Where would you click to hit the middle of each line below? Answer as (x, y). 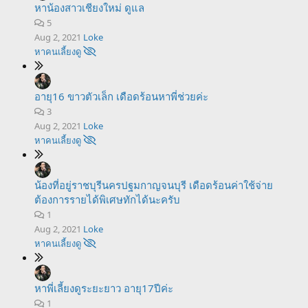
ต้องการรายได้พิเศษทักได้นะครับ (107, 199)
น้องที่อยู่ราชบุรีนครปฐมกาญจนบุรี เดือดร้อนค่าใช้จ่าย (154, 185)
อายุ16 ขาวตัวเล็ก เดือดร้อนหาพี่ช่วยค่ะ (121, 96)
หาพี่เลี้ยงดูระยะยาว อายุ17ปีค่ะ (104, 288)
